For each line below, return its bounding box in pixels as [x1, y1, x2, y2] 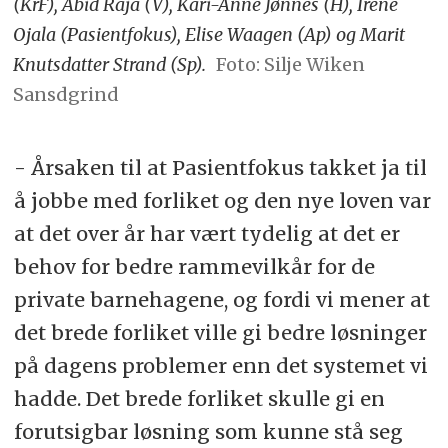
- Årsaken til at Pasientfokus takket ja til [13, 155, 427, 181]
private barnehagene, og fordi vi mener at [13, 287, 430, 313]
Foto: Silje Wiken [215, 53, 365, 77]
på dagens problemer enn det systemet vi [13, 353, 428, 379]
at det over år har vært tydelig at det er [13, 221, 400, 247]
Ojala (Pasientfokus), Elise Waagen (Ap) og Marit [13, 23, 406, 47]
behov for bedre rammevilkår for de [13, 254, 375, 280]
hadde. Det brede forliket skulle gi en [13, 386, 385, 412]
